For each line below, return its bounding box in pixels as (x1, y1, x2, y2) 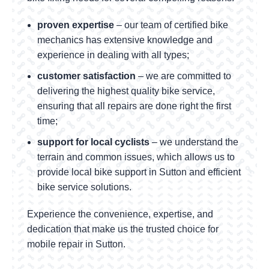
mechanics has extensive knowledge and (37, 35, 213, 46)
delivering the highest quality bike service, (37, 86, 216, 97)
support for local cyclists (37, 137, 150, 148)
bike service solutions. (37, 182, 132, 193)
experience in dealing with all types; (37, 50, 190, 61)
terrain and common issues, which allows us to (37, 152, 235, 163)
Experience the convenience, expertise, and (27, 209, 214, 220)
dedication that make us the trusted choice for (27, 224, 219, 235)
